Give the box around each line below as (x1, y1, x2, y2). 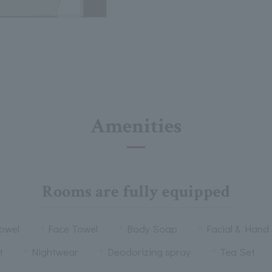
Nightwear (32, 244, 79, 259)
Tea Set (219, 244, 255, 259)
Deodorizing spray (107, 244, 191, 259)
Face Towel (48, 221, 98, 236)
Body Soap (127, 221, 177, 236)
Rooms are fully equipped (42, 180, 230, 203)
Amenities (90, 112, 182, 140)
